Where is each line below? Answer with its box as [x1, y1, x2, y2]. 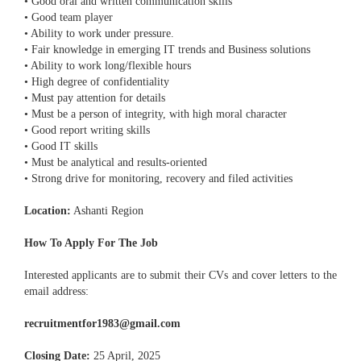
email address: [24, 285, 89, 298]
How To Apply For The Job [24, 237, 158, 250]
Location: [24, 205, 71, 218]
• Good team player [24, 11, 113, 24]
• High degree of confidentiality [24, 76, 169, 89]
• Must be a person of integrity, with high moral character [24, 108, 287, 121]
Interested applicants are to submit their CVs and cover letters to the [24, 269, 337, 282]
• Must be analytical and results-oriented [24, 156, 207, 169]
